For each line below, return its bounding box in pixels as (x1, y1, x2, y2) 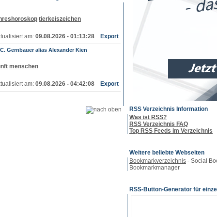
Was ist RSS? (129, 114, 167, 121)
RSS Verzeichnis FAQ (129, 121, 188, 127)
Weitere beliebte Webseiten (129, 149, 204, 156)
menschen (9, 63, 38, 70)
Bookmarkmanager (129, 164, 180, 171)
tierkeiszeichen (39, 15, 81, 22)
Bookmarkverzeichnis (129, 157, 186, 164)
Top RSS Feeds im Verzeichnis (129, 127, 213, 134)
